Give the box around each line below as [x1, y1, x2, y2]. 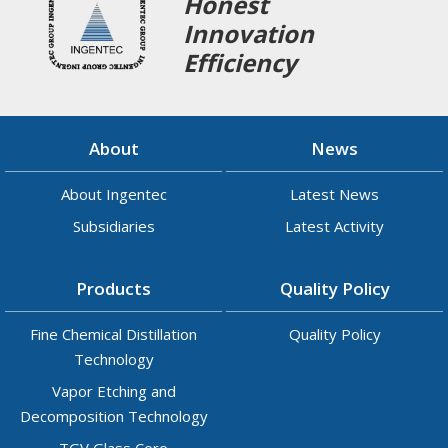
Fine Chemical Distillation [30, 323, 197, 344]
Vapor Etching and [51, 380, 176, 401]
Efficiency [183, 45, 298, 79]
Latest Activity [285, 215, 384, 236]
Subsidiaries [72, 215, 155, 236]
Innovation [183, 16, 315, 50]
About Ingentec [60, 183, 167, 204]
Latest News [290, 183, 379, 204]
